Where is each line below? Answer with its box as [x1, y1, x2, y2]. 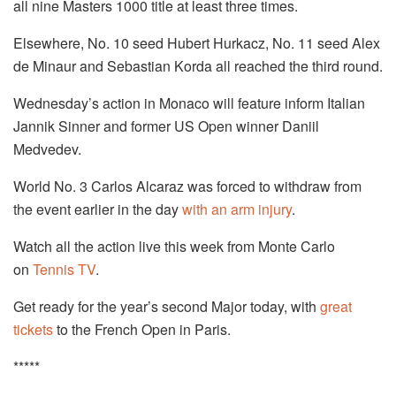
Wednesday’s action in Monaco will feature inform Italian [13, 93, 365, 114]
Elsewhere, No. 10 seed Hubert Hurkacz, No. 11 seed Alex [13, 33, 380, 54]
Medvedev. [13, 139, 81, 160]
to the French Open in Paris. [57, 319, 231, 340]
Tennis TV [33, 259, 95, 280]
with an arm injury [182, 199, 292, 220]
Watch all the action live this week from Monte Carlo [13, 236, 335, 257]
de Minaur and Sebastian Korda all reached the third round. [13, 56, 383, 77]
